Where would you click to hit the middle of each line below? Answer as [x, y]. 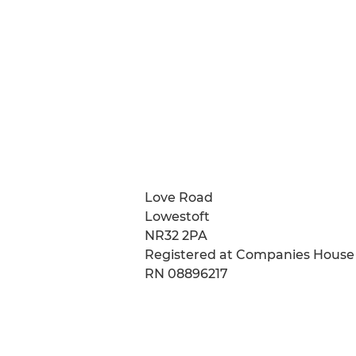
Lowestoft [177, 217]
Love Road [179, 198]
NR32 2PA [176, 236]
